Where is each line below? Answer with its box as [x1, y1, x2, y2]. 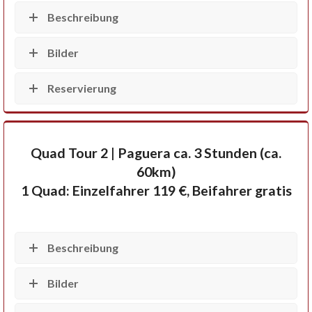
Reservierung [47, 81, 116, 95]
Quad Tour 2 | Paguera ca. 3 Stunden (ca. [31, 145, 281, 162]
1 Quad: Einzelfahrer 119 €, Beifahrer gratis [20, 182, 292, 199]
